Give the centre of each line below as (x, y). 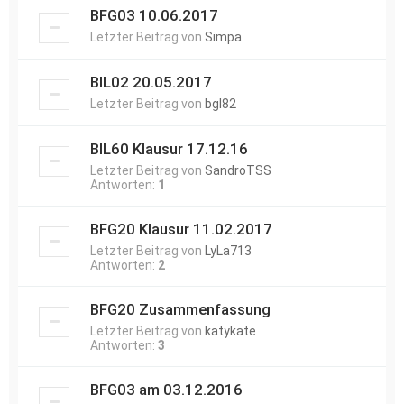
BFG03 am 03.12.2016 (166, 390)
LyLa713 (228, 251)
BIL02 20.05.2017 (151, 82)
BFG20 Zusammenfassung (180, 309)
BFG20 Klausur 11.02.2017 (181, 229)
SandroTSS (238, 170)
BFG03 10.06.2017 (154, 15)
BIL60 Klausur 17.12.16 (169, 149)
